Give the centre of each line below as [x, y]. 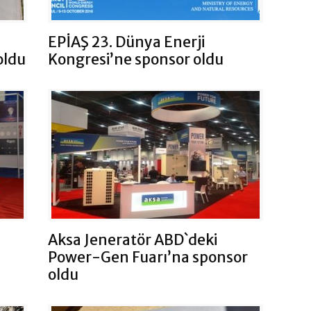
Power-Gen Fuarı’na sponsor [148, 257]
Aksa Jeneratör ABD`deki [133, 239]
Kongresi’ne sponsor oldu [136, 59]
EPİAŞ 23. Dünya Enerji [126, 42]
